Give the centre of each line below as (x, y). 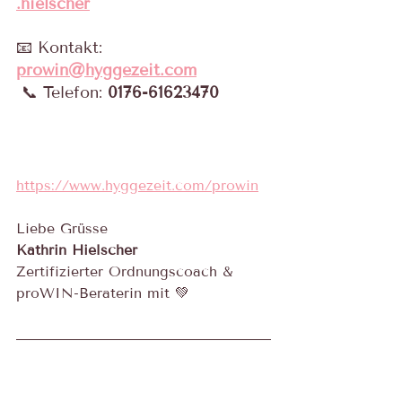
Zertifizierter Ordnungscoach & (127, 271)
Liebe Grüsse (62, 228)
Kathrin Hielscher (77, 249)
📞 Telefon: (62, 92)
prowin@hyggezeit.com (106, 70)
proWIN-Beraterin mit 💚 (103, 293)
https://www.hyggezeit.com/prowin (137, 185)
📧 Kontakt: (62, 47)
